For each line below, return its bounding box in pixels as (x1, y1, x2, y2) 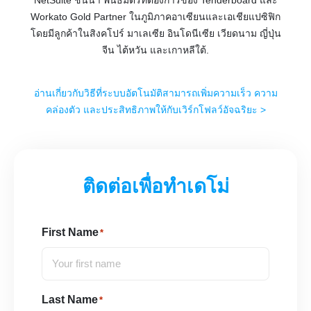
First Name (42, 226, 99, 238)
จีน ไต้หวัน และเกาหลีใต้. (102, 44, 209, 56)
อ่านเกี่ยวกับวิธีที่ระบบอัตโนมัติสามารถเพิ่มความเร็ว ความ (33, 87, 278, 99)
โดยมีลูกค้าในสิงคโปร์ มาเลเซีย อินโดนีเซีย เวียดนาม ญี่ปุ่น (30, 28, 281, 40)
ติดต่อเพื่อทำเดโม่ (82, 175, 229, 197)
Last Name (42, 293, 98, 305)
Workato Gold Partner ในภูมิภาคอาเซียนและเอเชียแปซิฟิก (31, 11, 280, 23)
